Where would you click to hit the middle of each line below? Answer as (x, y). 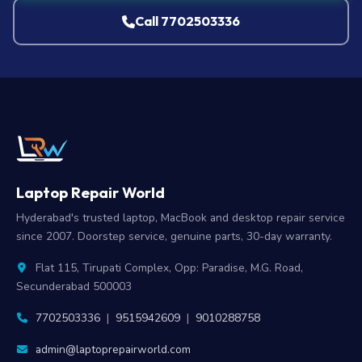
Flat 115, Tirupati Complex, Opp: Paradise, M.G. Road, (168, 268)
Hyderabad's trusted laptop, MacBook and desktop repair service (181, 218)
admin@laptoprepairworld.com (113, 349)
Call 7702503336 (187, 21)
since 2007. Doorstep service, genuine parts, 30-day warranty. (174, 236)
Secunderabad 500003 (74, 286)
